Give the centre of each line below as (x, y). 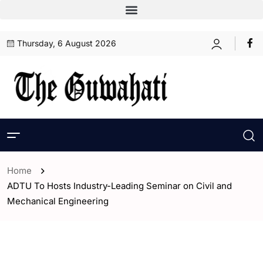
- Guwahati (125, 252)
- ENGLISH (74, 252)
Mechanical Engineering (58, 201)
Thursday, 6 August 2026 (67, 43)
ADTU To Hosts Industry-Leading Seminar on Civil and (119, 186)
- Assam (28, 252)
